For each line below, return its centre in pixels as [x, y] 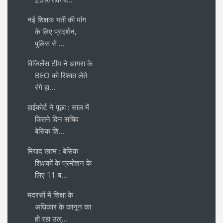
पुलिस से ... [50, 43]
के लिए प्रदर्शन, [56, 31]
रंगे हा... [45, 87]
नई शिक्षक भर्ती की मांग [57, 19]
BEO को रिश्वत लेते [61, 75]
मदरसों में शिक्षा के [50, 194]
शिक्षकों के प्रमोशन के [63, 163]
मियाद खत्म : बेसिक [53, 151]
